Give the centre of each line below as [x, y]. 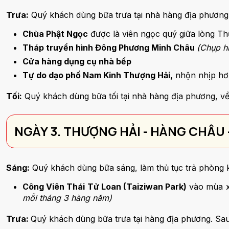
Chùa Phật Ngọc [55, 34]
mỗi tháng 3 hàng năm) [67, 198]
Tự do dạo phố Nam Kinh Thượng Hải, [98, 75]
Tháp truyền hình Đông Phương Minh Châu [109, 48]
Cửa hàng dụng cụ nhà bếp [77, 61]
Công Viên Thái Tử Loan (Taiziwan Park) [105, 187]
